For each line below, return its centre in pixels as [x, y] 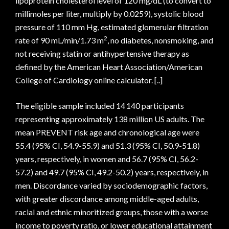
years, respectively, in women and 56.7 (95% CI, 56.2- [107, 159]
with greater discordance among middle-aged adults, [107, 199]
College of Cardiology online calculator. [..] [89, 80]
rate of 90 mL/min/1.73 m [60, 40]
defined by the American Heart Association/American [109, 67]
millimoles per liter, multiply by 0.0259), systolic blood [109, 14]
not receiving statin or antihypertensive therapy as [102, 53]
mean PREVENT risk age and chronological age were [107, 132]
